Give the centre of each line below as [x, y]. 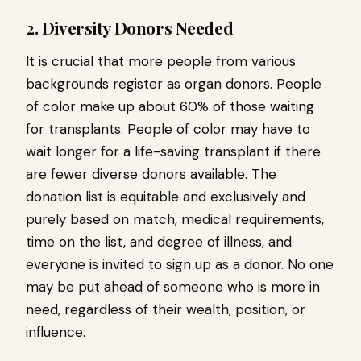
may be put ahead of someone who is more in [173, 287]
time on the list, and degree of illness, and [159, 242]
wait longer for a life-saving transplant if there [173, 152]
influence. [56, 332]
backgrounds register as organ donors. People [174, 84]
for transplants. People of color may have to [168, 129]
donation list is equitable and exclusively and [166, 197]
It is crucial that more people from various [161, 62]
